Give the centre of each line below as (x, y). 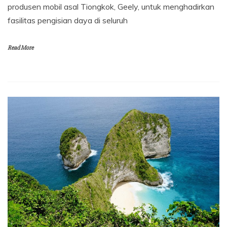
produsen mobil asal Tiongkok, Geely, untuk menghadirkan (111, 6)
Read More (21, 48)
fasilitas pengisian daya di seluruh (68, 20)
